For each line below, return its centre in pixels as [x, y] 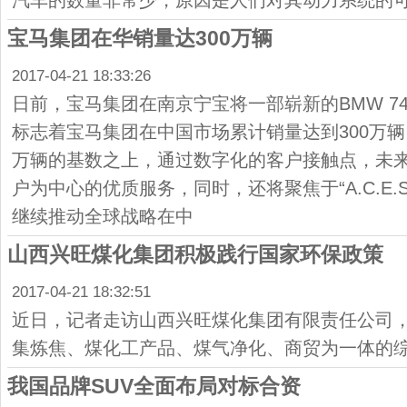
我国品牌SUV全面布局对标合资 [154, 386]
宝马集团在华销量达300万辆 [139, 38]
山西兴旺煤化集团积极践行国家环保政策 [195, 254]
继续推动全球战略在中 [102, 216]
